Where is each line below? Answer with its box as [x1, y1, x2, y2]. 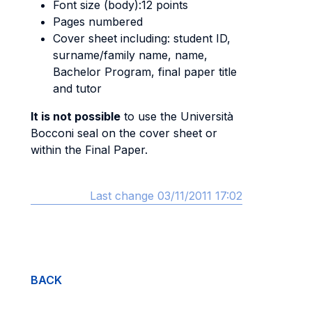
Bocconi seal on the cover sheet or [31, 126, 217, 140]
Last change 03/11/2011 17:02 [90, 189, 242, 203]
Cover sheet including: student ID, [53, 31, 231, 45]
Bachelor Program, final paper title [53, 65, 237, 79]
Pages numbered [53, 15, 143, 29]
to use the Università [120, 109, 233, 123]
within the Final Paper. [31, 143, 155, 157]
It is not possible [31, 109, 120, 123]
